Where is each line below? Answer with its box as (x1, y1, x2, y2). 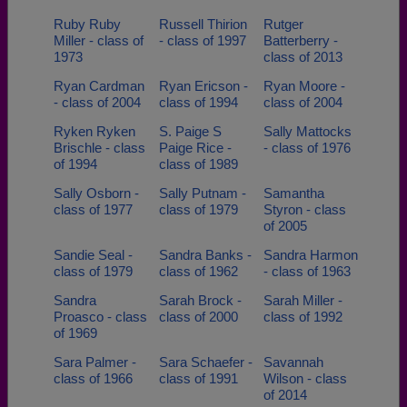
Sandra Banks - (158, 247, 252, 263)
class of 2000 (158, 309, 238, 324)
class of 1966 (54, 371, 133, 386)
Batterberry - (263, 33, 338, 48)
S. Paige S (158, 124, 222, 139)
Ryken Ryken (54, 124, 135, 139)
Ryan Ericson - (158, 78, 248, 94)
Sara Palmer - (54, 354, 136, 370)
